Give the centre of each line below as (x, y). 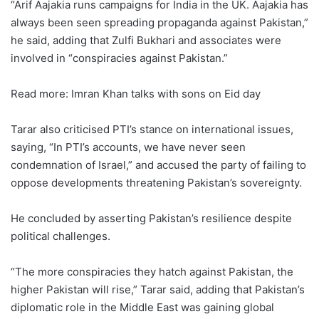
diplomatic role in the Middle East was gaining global (142, 308)
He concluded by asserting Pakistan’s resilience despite (151, 219)
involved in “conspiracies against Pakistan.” (119, 58)
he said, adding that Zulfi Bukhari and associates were (146, 41)
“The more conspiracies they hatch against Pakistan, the (152, 272)
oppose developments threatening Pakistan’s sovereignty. (156, 183)
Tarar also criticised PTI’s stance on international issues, (152, 130)
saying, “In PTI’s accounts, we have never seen (128, 147)
